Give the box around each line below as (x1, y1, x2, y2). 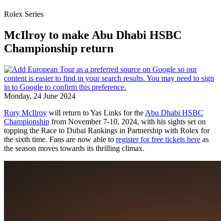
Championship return (4, 41, 113, 55)
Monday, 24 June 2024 (4, 91, 75, 100)
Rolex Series (4, 10, 43, 18)
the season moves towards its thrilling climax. (4, 144, 145, 152)
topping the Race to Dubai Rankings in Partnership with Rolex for (4, 126, 210, 135)
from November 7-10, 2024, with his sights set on (49, 117, 206, 126)
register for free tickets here (116, 135, 200, 144)
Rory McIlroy (4, 108, 47, 117)
